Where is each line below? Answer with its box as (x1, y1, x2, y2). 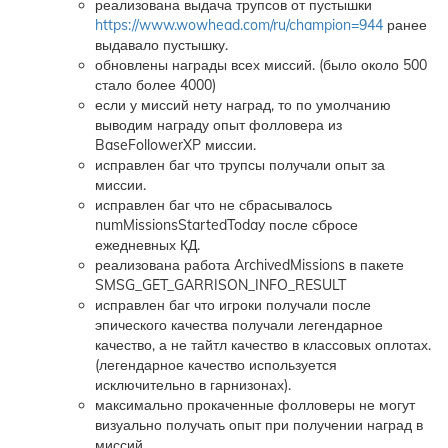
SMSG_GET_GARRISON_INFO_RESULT (95, 276, 346, 294)
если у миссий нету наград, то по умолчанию (95, 96, 391, 114)
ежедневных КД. (95, 236, 200, 254)
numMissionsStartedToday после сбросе (95, 216, 358, 234)
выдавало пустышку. (95, 36, 228, 54)
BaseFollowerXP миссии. (95, 136, 256, 154)
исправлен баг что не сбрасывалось (95, 196, 332, 214)
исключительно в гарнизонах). (95, 376, 291, 394)
